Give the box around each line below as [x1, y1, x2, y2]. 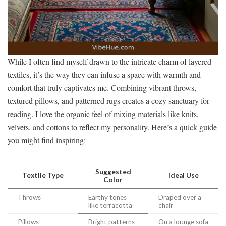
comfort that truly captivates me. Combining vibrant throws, [8, 82, 196, 93]
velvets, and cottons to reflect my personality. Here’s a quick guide [8, 121, 217, 132]
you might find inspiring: [8, 134, 86, 145]
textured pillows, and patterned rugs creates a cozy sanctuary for [8, 95, 209, 106]
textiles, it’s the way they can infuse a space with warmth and [8, 69, 201, 80]
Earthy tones [88, 193, 127, 201]
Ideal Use [168, 171, 199, 179]
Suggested [95, 167, 131, 176]
